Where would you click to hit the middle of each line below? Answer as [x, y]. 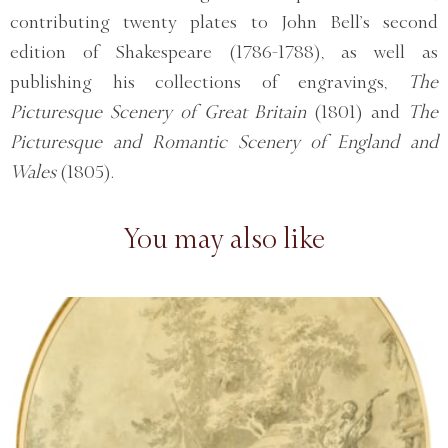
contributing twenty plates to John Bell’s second [224, 22]
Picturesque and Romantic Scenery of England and [224, 142]
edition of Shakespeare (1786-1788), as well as [224, 52]
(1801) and [357, 112]
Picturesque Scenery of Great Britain [158, 112]
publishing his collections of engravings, [209, 82]
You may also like [224, 239]
